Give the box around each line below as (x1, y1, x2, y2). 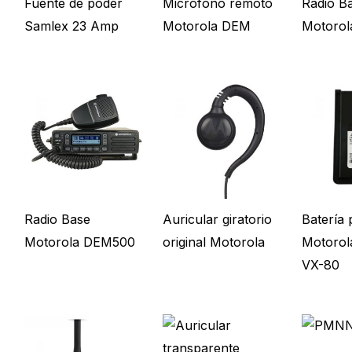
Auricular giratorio (163, 211, 273, 228)
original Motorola (163, 234, 266, 251)
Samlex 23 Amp (24, 17, 119, 34)
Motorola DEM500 (24, 234, 135, 251)
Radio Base (24, 211, 90, 228)
